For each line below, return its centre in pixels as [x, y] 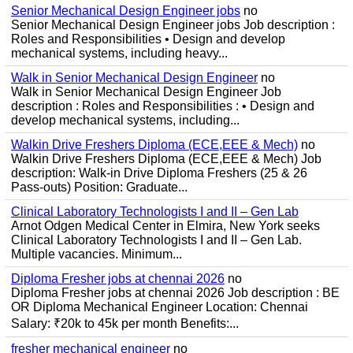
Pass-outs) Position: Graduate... [99, 187]
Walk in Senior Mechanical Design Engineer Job [146, 92]
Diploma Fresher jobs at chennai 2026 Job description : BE [175, 293]
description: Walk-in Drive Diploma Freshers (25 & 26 [159, 173]
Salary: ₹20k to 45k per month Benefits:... [125, 323]
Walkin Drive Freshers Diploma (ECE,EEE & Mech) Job [166, 159]
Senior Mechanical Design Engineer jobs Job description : [173, 25]
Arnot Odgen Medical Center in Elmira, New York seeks [165, 226]
